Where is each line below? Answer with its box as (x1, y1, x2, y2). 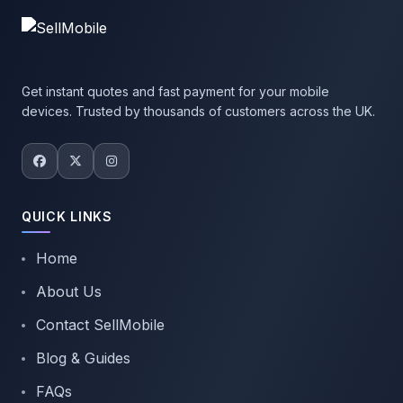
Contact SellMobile (36, 316, 165, 334)
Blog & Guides (36, 349, 130, 367)
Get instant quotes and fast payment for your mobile (22, 84, 329, 99)
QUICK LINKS (22, 209, 112, 224)
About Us (36, 282, 102, 300)
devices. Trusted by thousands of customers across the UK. (22, 103, 375, 119)
